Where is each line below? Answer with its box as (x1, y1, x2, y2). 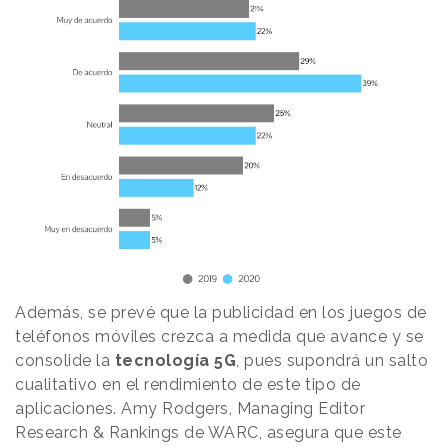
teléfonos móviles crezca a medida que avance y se (15, 326, 424, 346)
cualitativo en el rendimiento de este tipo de (15, 374, 361, 394)
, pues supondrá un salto (236, 350, 428, 370)
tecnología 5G (110, 350, 236, 370)
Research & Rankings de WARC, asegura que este (15, 422, 402, 442)
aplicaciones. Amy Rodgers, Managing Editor (15, 398, 365, 418)
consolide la (15, 350, 110, 370)
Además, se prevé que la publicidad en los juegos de (15, 302, 427, 322)
